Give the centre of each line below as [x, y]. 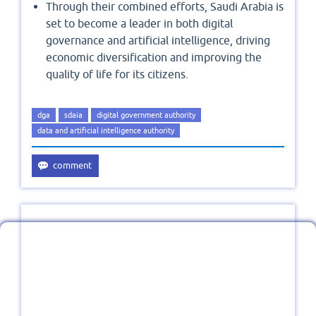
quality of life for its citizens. [117, 74]
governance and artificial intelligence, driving [158, 40]
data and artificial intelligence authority [106, 130]
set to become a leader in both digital [139, 23]
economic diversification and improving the [154, 57]
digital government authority [146, 115]
